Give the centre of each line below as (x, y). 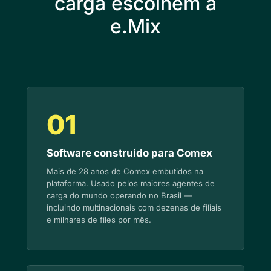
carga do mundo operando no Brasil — (119, 195)
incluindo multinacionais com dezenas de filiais (134, 207)
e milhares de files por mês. (99, 220)
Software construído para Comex (129, 153)
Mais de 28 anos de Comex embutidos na (125, 171)
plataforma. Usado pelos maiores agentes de (131, 183)
